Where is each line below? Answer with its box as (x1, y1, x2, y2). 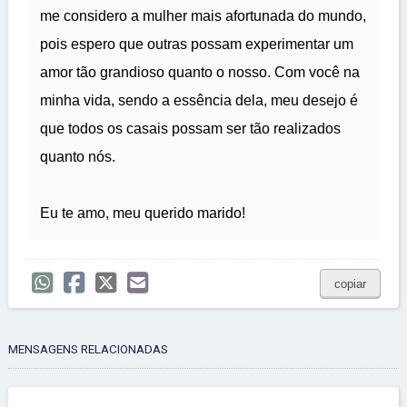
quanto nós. (40, 149, 115, 165)
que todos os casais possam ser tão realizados (40, 121, 341, 137)
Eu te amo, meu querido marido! (40, 205, 245, 222)
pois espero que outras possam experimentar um (40, 36, 353, 53)
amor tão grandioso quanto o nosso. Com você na (40, 65, 360, 81)
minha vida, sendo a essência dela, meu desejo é (40, 93, 358, 109)
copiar (334, 277, 366, 292)
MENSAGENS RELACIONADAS (8, 342, 168, 357)
